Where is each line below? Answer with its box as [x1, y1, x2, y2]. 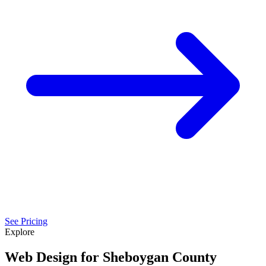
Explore [5, 226, 34, 237]
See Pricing [5, 216, 47, 226]
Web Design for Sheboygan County [5, 249, 217, 265]
